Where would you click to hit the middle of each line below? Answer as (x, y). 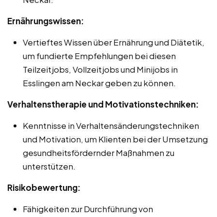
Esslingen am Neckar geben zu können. (99, 83)
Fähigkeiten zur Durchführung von (88, 209)
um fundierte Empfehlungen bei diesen (99, 56)
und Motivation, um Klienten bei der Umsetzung (115, 139)
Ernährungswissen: (46, 21)
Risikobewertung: (44, 188)
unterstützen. (49, 166)
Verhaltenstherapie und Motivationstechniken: (103, 104)
